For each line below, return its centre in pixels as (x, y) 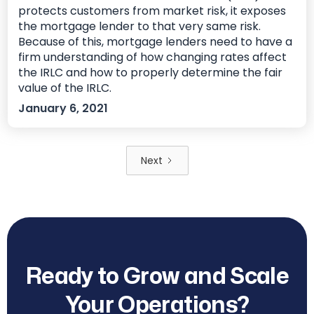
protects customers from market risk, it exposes (152, 11)
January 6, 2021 (63, 109)
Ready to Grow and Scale (157, 277)
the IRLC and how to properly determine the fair (151, 73)
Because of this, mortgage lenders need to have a (156, 42)
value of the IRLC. (65, 88)
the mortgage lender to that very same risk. (140, 27)
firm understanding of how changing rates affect (153, 57)
